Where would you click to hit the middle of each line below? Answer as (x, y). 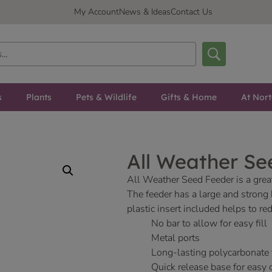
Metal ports (175, 238)
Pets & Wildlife (106, 97)
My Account (97, 12)
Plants (39, 97)
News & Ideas (145, 12)
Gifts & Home (189, 97)
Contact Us (192, 12)
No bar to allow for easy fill (209, 224)
